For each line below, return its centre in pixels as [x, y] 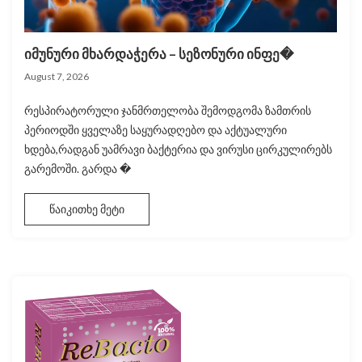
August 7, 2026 [57, 77]
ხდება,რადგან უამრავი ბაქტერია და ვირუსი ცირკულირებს [178, 149]
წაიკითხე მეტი [87, 209]
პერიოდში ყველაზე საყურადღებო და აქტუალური [156, 130]
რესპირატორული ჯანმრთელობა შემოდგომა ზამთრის [168, 111]
